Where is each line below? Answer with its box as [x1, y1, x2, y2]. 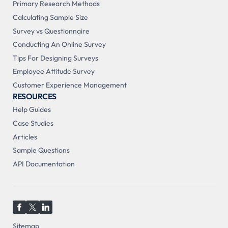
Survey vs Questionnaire [12, 26, 90, 36]
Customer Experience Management [12, 80, 127, 90]
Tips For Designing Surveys [12, 53, 98, 63]
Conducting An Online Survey [12, 40, 106, 49]
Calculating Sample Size [12, 12, 88, 22]
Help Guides [12, 105, 51, 115]
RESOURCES [12, 91, 56, 101]
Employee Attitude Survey [12, 67, 95, 76]
